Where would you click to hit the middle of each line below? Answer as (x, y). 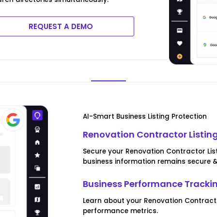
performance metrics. (121, 211)
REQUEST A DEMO (61, 27)
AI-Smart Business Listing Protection (145, 116)
